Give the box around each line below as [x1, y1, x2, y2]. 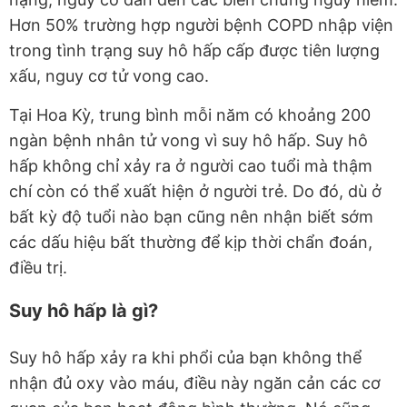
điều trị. [9, 258, 67, 278]
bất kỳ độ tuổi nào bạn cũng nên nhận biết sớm [9, 207, 373, 227]
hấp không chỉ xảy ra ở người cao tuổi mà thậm [9, 156, 372, 176]
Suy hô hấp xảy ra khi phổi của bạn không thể [9, 348, 362, 368]
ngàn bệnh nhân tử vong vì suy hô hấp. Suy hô [9, 131, 368, 151]
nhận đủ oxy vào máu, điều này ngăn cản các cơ [9, 373, 381, 393]
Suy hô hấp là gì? [9, 300, 158, 323]
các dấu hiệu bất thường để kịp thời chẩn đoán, [9, 233, 372, 253]
